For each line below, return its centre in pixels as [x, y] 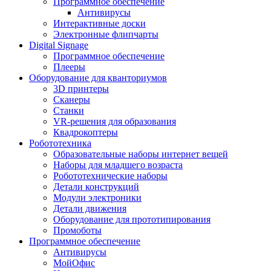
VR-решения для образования [115, 121]
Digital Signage [59, 45]
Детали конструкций [96, 187]
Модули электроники [97, 198]
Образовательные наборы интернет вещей [141, 154]
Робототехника [60, 143]
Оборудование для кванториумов [98, 78]
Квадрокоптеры [86, 132]
